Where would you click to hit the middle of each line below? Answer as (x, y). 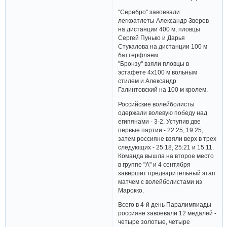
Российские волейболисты (157, 104)
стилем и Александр (147, 81)
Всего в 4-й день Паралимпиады (165, 205)
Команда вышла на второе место (166, 156)
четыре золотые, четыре (154, 222)
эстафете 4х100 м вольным (158, 72)
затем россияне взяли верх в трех (167, 138)
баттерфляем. (139, 55)
